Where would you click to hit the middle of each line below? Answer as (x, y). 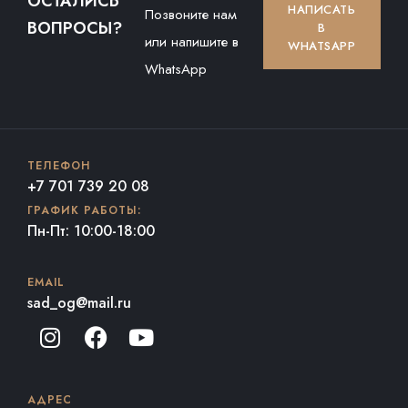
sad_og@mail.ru (79, 303)
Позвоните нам (191, 15)
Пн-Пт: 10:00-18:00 (91, 231)
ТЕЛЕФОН (59, 166)
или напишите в (192, 42)
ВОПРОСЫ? (75, 28)
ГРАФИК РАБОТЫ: (84, 210)
